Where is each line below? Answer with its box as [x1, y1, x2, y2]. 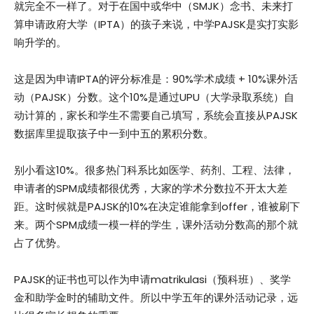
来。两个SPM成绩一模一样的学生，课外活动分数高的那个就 [14, 217, 298, 233]
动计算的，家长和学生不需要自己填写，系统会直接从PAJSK [14, 108, 298, 123]
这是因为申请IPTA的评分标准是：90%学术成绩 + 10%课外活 [14, 71, 298, 87]
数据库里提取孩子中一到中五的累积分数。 [14, 126, 214, 142]
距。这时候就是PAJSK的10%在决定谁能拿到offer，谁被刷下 [14, 199, 300, 214]
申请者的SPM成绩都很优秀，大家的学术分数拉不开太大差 [14, 181, 287, 196]
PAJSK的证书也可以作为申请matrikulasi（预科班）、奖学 [14, 272, 291, 287]
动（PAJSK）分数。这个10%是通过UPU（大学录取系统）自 [14, 90, 294, 105]
